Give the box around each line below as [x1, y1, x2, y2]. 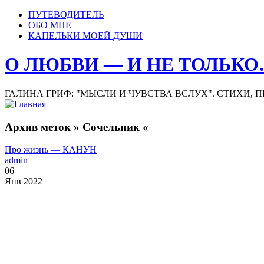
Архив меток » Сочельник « [5, 120, 148, 133]
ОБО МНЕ [28, 20, 71, 30]
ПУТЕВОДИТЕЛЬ [28, 9, 104, 19]
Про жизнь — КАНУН [5, 144, 97, 155]
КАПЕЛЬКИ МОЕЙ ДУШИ [28, 31, 143, 41]
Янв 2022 [5, 176, 42, 187]
